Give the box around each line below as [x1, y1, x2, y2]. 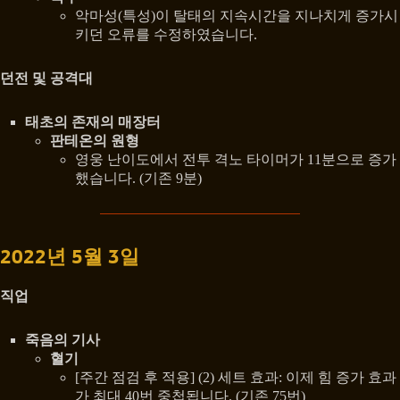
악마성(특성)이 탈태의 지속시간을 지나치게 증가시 [75, 7, 398, 23]
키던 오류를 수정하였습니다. [75, 26, 257, 42]
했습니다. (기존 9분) [75, 170, 202, 186]
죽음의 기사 [25, 332, 100, 348]
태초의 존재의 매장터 [25, 113, 161, 129]
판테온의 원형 [50, 132, 139, 148]
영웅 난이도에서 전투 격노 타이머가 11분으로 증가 [75, 151, 396, 167]
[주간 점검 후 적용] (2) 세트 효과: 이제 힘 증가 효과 [75, 370, 396, 386]
